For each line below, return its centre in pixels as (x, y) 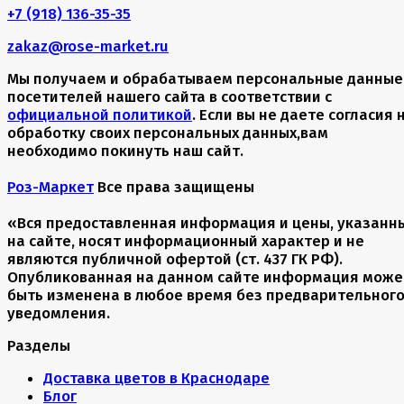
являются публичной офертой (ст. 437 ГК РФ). (175, 259)
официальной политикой (100, 115)
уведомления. (59, 313)
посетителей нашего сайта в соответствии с (170, 97)
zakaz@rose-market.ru (88, 46)
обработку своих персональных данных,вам (168, 133)
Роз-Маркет (50, 187)
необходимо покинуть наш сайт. (125, 151)
